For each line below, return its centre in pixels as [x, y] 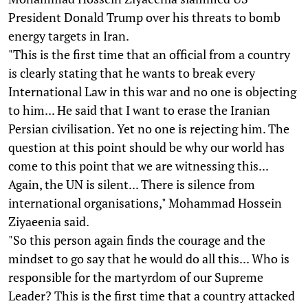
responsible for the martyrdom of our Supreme [136, 277]
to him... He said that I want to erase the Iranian [139, 110]
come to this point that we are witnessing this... [138, 165]
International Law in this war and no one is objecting [152, 91]
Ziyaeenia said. [49, 221]
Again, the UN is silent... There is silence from [132, 184]
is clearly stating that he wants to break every [132, 73]
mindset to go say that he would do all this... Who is [149, 258]
